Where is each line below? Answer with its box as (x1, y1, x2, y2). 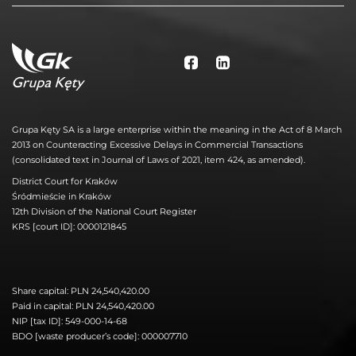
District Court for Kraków (12, 176, 118, 188)
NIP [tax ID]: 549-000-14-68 (12, 315, 127, 327)
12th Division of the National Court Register (12, 206, 196, 218)
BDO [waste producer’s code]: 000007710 (12, 331, 188, 342)
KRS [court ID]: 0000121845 (12, 221, 126, 233)
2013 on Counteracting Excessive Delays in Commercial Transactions (12, 139, 303, 151)
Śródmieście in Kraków (12, 191, 111, 203)
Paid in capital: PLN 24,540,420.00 (12, 300, 154, 312)
